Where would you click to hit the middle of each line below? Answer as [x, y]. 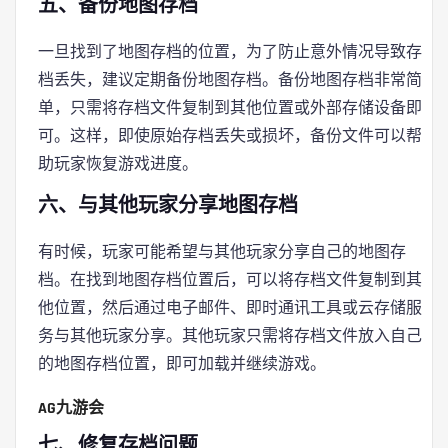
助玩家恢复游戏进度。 [118, 163]
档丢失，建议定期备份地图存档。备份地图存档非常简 [230, 79]
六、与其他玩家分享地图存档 [168, 206]
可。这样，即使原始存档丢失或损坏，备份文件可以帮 [230, 135]
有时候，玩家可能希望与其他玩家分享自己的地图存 [222, 251]
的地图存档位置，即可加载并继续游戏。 [182, 363]
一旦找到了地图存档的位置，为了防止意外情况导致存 [230, 51]
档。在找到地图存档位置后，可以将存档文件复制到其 [230, 279]
